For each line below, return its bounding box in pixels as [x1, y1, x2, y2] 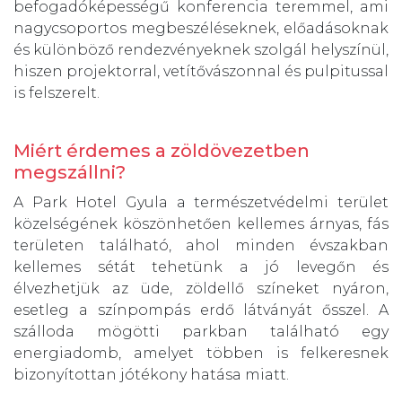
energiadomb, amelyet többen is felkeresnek [13, 345, 389, 363]
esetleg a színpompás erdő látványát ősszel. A [13, 301, 389, 319]
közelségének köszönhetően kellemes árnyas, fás [13, 215, 389, 233]
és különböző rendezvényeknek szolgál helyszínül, [13, 41, 389, 59]
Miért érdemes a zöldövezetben [13, 140, 310, 162]
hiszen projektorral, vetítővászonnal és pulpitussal [13, 63, 389, 81]
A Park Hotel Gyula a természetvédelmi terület [13, 194, 389, 212]
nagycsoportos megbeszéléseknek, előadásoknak [13, 20, 389, 38]
